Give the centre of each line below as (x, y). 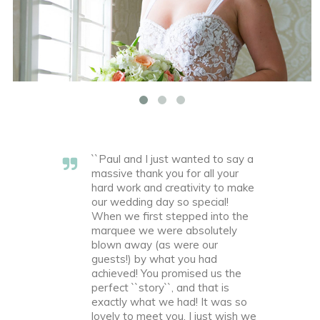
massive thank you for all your (165, 174)
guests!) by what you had (154, 259)
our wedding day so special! (160, 202)
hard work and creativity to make (173, 188)
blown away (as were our (155, 245)
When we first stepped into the (170, 216)
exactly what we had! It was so (169, 302)
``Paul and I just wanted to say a (172, 159)
